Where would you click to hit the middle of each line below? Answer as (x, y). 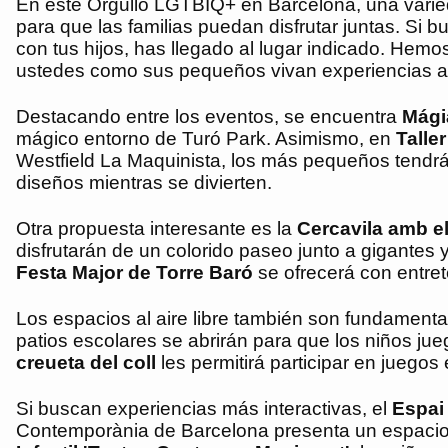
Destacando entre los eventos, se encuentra (209, 117)
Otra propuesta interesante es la (156, 229)
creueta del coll (86, 363)
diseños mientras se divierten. (144, 183)
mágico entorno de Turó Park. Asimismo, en (206, 139)
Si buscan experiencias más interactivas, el (204, 409)
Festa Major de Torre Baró (134, 273)
